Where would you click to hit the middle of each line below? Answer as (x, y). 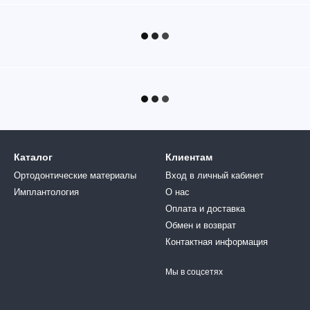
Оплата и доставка (205, 209)
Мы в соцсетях (194, 272)
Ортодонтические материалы (75, 175)
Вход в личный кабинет (215, 175)
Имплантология (46, 192)
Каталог (33, 157)
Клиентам (189, 157)
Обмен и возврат (201, 225)
